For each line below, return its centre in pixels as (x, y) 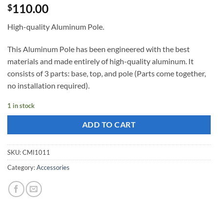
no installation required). (48, 85)
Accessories (53, 168)
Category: (22, 168)
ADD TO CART (109, 125)
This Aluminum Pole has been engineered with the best (99, 49)
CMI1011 (36, 153)
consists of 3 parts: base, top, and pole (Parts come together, (107, 73)
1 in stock (21, 105)
